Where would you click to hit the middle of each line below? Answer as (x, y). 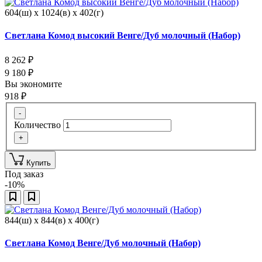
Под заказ (24, 174)
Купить (39, 163)
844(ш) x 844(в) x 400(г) (52, 220)
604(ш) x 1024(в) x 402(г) (54, 12)
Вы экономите (35, 84)
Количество (37, 125)
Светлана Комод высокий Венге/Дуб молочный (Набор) (123, 36)
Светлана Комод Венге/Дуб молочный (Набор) (103, 243)
